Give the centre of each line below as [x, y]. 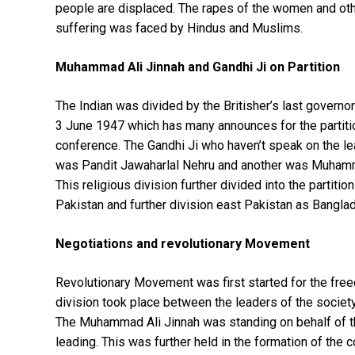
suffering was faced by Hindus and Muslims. [179, 28]
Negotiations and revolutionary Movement [183, 243]
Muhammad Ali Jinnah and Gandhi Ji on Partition [199, 67]
